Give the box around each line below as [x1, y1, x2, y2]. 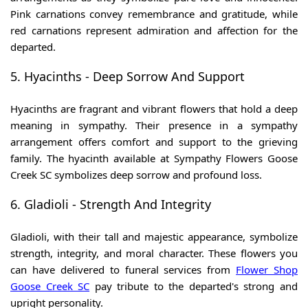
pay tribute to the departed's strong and [94, 279, 298, 294]
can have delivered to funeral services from [10, 263, 236, 277]
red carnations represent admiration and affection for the [10, 23, 298, 38]
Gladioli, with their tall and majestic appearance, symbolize [10, 230, 298, 244]
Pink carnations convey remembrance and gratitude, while [10, 7, 298, 21]
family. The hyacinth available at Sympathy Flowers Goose [10, 151, 298, 166]
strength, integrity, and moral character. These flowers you [10, 246, 298, 261]
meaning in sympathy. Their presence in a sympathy [10, 118, 298, 133]
